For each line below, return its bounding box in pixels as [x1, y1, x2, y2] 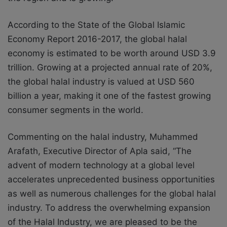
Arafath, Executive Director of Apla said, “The [8, 146, 192, 157]
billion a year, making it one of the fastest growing [8, 91, 211, 101]
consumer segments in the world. [8, 105, 143, 116]
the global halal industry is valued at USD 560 [8, 77, 195, 87]
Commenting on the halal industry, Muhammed [8, 132, 198, 142]
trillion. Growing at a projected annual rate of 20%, [8, 62, 212, 73]
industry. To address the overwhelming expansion [8, 203, 210, 213]
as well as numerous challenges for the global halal [8, 188, 216, 199]
